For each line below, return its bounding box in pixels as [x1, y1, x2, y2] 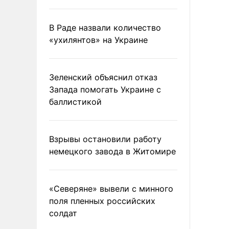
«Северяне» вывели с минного [49, 183, 173, 194]
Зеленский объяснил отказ [49, 72, 157, 82]
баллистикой [49, 96, 102, 107]
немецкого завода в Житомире [49, 146, 176, 156]
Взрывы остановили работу [49, 133, 162, 144]
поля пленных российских [49, 195, 155, 206]
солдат [49, 208, 77, 218]
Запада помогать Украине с [49, 84, 161, 95]
